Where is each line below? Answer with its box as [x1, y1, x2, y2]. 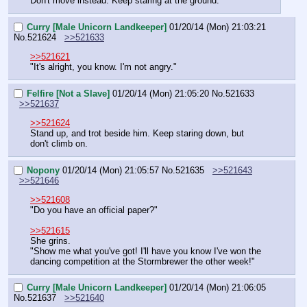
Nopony [27, 164, 60, 175]
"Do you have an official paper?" [30, 204, 158, 215]
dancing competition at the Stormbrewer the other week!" [30, 256, 255, 267]
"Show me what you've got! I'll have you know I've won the [30, 245, 261, 256]
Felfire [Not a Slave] [27, 88, 110, 99]
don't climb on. [30, 138, 88, 149]
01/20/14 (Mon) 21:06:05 [169, 282, 266, 293]
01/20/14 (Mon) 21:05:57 [62, 164, 159, 175]
